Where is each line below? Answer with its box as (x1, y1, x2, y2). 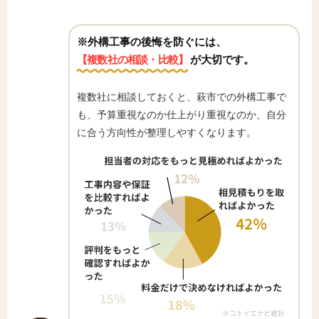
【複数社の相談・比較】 (77, 53, 189, 66)
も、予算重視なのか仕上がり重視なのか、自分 (77, 108, 286, 121)
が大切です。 (188, 53, 255, 66)
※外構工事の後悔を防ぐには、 (77, 35, 226, 48)
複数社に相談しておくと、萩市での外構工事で (77, 90, 286, 103)
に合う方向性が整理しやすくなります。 (77, 126, 256, 139)
